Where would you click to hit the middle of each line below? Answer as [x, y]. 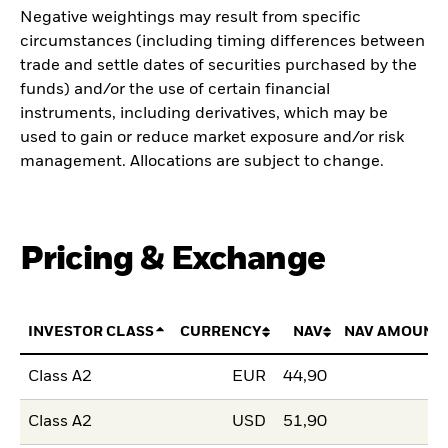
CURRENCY [220, 331]
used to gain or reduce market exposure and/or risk [212, 137]
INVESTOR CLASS [91, 331]
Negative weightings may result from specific [190, 17]
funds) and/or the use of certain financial [175, 89]
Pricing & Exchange [172, 259]
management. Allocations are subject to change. [202, 161]
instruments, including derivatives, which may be [204, 113]
